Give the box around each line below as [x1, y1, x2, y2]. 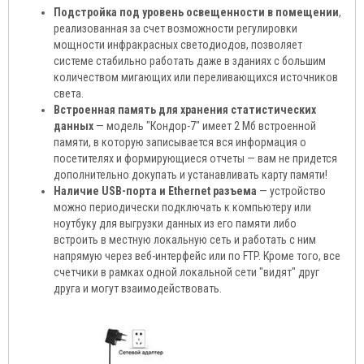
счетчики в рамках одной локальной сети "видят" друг [54, 266, 319, 279]
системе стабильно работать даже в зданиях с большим [54, 54, 326, 68]
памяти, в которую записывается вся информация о [54, 136, 306, 149]
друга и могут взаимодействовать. [54, 282, 222, 296]
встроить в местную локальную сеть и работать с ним [54, 233, 316, 247]
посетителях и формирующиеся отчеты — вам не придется [54, 152, 337, 166]
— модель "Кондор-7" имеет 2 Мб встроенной [93, 119, 316, 133]
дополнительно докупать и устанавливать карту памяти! [54, 168, 327, 182]
